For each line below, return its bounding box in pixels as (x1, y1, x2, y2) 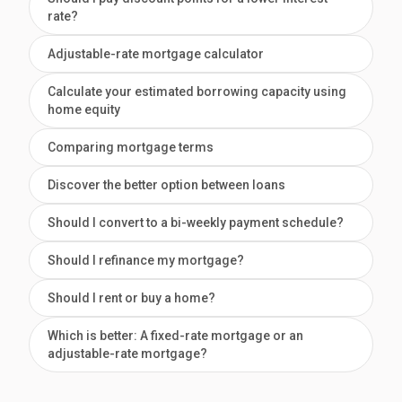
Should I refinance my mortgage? (48, 253, 244, 268)
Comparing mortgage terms (48, 140, 214, 155)
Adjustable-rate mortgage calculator (48, 47, 264, 62)
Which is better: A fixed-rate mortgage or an (48, 328, 303, 344)
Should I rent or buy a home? (48, 291, 215, 306)
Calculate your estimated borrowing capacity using (48, 84, 346, 100)
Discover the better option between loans (48, 178, 285, 193)
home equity (48, 102, 120, 118)
